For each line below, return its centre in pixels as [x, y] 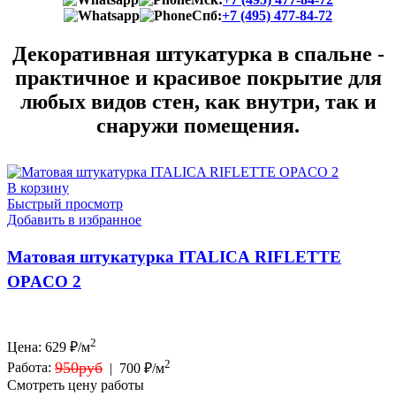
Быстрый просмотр [65, 204]
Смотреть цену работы [76, 385]
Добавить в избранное [74, 220]
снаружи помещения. [198, 126]
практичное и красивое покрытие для [198, 78]
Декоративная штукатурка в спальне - [198, 54]
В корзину [38, 188]
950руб [79, 367]
